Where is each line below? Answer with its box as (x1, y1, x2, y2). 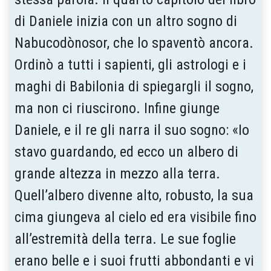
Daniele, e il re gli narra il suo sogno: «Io (15, 121, 249, 139)
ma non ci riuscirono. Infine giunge (15, 99, 220, 117)
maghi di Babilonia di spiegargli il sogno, (15, 77, 253, 95)
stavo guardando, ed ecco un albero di (15, 143, 238, 160)
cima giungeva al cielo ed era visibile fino (15, 208, 256, 226)
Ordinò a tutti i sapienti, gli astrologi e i (15, 56, 246, 73)
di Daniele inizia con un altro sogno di (15, 12, 237, 30)
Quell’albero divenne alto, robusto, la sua (15, 186, 253, 204)
